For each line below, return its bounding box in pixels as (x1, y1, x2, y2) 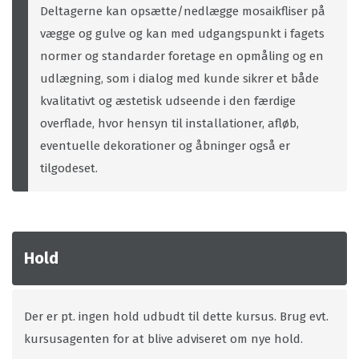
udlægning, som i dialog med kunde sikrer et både (40, 71, 319, 86)
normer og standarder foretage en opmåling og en (40, 49, 324, 63)
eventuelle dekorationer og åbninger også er (40, 139, 290, 153)
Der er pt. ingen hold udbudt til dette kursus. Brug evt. (24, 309, 329, 324)
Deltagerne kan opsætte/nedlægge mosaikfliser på (40, 4, 325, 18)
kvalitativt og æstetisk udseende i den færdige (40, 94, 296, 108)
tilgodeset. (40, 161, 98, 175)
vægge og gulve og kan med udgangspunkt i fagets (40, 26, 325, 41)
